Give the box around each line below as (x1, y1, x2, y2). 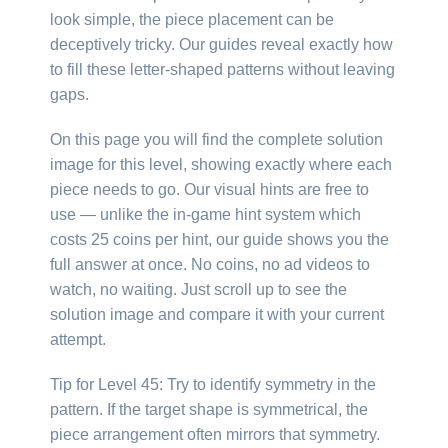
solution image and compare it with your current (50, 305, 384, 323)
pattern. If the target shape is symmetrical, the (50, 400, 368, 418)
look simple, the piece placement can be (50, 10, 334, 28)
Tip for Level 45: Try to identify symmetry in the (50, 375, 376, 393)
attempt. (50, 330, 106, 348)
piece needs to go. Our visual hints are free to (50, 180, 369, 198)
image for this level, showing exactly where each (50, 155, 392, 173)
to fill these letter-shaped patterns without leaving (50, 60, 395, 78)
